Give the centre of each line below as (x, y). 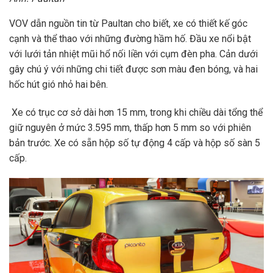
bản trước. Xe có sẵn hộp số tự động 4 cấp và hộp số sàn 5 (135, 143)
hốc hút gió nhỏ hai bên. (58, 84)
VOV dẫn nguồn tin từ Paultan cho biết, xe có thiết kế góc (128, 23)
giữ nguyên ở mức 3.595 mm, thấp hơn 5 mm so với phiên (130, 127)
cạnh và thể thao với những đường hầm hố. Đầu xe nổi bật (130, 38)
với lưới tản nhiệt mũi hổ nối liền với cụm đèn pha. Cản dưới (133, 54)
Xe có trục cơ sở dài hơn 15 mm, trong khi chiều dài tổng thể (136, 112)
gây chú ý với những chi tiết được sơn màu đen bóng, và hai (133, 69)
